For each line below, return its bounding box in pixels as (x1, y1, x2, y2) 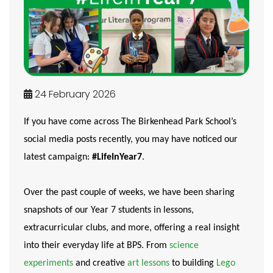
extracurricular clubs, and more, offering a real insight (24, 222, 239, 233)
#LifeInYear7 (92, 152, 142, 162)
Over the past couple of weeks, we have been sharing (24, 187, 235, 197)
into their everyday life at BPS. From (24, 240, 169, 250)
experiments (24, 258, 73, 268)
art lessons (127, 258, 169, 268)
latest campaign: (24, 152, 92, 162)
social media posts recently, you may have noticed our (24, 134, 238, 144)
